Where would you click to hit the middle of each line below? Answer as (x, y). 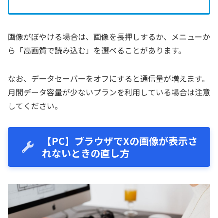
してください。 (35, 105)
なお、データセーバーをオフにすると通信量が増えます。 (109, 78)
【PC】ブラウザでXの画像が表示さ (120, 141)
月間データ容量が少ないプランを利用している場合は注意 (109, 92)
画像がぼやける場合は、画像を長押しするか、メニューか (109, 36)
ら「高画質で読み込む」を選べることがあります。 (97, 50)
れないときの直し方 (86, 153)
